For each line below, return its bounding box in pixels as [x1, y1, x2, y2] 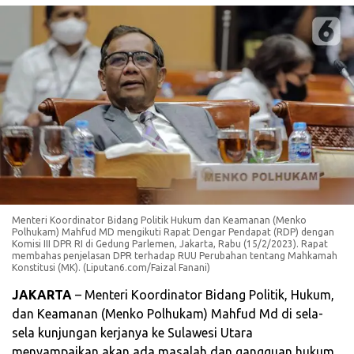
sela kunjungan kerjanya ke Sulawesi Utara [12, 326, 253, 341]
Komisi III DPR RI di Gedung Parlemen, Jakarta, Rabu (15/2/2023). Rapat [12, 239, 328, 250]
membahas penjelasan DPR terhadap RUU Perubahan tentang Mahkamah [12, 250, 337, 262]
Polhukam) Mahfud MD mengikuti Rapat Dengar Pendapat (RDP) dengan [12, 227, 334, 238]
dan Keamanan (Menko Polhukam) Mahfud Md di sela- [12, 307, 323, 322]
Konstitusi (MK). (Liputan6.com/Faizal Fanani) [12, 262, 210, 273]
